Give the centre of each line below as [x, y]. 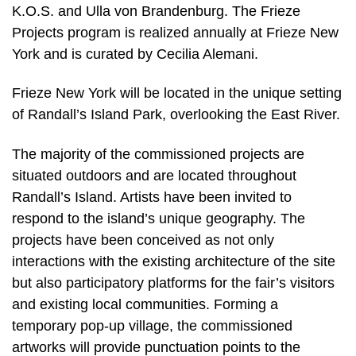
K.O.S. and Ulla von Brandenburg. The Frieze [156, 11]
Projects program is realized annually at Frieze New [175, 32]
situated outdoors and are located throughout [154, 176]
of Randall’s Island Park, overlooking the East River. [176, 115]
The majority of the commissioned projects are [158, 155]
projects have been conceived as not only [143, 240]
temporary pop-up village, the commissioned [152, 326]
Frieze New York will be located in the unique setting [177, 93]
